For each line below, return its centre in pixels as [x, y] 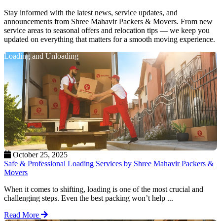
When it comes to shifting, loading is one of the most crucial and [104, 189]
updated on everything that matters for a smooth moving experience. [110, 39]
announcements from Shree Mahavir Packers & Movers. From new [108, 21]
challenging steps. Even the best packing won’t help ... [89, 198]
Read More [22, 215]
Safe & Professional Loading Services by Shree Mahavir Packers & [109, 163]
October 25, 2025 [39, 154]
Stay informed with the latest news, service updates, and [91, 12]
